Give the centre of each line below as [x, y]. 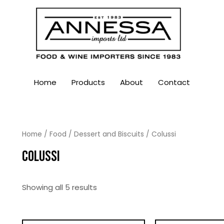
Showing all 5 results [59, 187]
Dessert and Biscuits [109, 134]
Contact [174, 82]
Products [88, 82]
